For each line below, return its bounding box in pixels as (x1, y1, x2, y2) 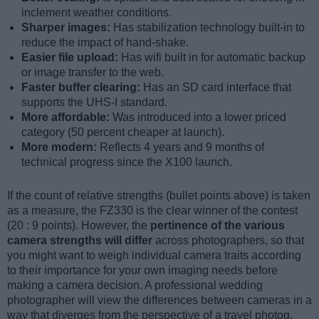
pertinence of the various (150, 219, 285, 231)
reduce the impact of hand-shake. (21, 36, 189, 48)
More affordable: (21, 110, 113, 123)
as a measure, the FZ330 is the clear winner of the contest (7, 204, 298, 216)
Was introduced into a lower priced (113, 110, 286, 123)
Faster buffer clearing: (21, 80, 143, 93)
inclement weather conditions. (21, 6, 172, 19)
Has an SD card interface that (143, 80, 291, 93)
